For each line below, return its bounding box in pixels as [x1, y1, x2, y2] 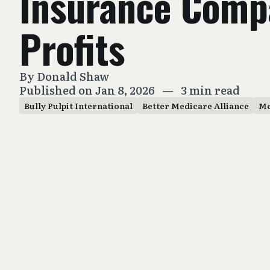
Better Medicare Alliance [142, 99, 249, 111]
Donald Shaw [37, 68, 110, 84]
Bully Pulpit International [24, 99, 133, 111]
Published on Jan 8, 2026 [19, 82, 157, 98]
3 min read [181, 82, 240, 98]
